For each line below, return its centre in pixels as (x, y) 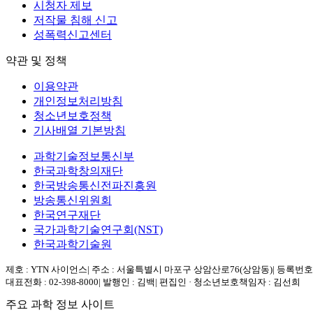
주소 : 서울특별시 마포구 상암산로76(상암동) (181, 269)
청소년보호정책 (73, 115)
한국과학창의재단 (78, 170)
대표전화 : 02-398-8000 (52, 282)
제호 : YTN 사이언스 (46, 269)
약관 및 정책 (36, 60)
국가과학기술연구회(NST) (98, 229)
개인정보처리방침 (78, 101)
